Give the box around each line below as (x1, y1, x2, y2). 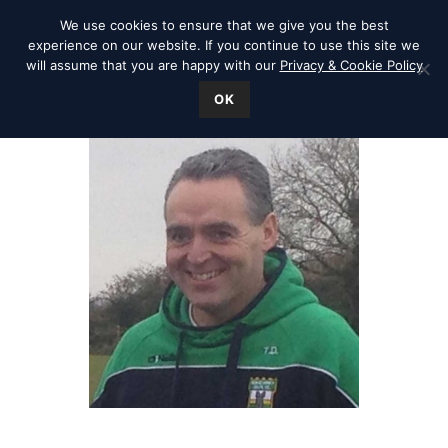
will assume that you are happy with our (25, 57, 280, 73)
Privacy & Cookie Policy (279, 57, 423, 73)
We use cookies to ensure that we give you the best (59, 17, 389, 33)
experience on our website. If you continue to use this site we (28, 37, 420, 53)
